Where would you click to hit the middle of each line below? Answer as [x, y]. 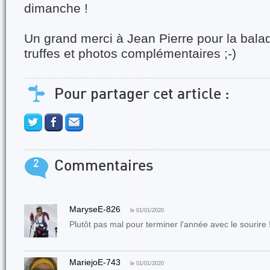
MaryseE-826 [95, 209]
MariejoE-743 [95, 262]
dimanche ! [56, 8]
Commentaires [104, 167]
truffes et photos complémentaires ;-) [130, 54]
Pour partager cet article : [142, 95]
